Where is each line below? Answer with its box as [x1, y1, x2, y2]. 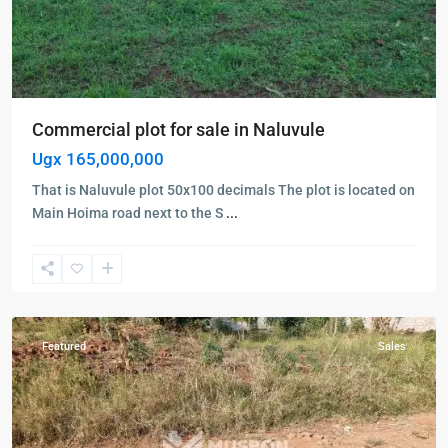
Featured [42, 339, 86, 353]
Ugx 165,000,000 [32, 148, 164, 169]
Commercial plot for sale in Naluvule [32, 118, 325, 140]
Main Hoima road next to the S [32, 204, 226, 221]
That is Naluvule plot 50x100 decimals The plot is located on [32, 181, 415, 198]
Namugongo [32, 219, 110, 236]
